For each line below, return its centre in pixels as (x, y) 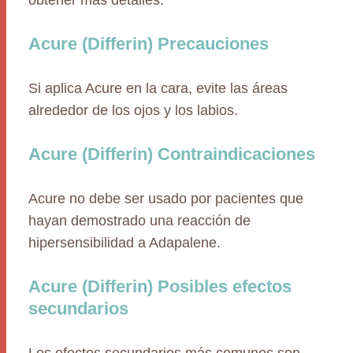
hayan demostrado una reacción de (139, 221)
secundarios (78, 308)
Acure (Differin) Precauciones (149, 44)
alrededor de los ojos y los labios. (133, 110)
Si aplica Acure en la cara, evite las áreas (158, 88)
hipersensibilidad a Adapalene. (124, 243)
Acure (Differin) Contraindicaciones (172, 154)
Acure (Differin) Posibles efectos (160, 286)
